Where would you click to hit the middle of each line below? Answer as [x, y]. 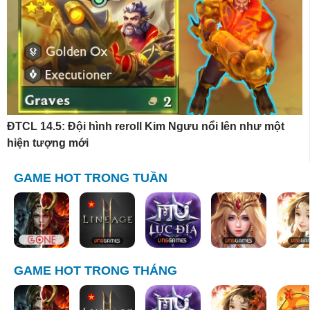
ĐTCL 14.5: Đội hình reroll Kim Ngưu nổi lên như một [146, 127]
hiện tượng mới [48, 143]
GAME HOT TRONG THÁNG [95, 271]
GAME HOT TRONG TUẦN [91, 178]
